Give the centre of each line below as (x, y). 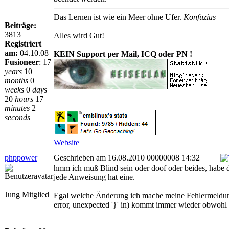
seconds (17, 117)
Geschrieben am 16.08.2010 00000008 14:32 (127, 158)
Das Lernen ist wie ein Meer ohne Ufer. (119, 17)
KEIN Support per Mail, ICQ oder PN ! (123, 54)
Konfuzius (200, 17)
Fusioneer (22, 62)
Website (66, 142)
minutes (17, 108)
